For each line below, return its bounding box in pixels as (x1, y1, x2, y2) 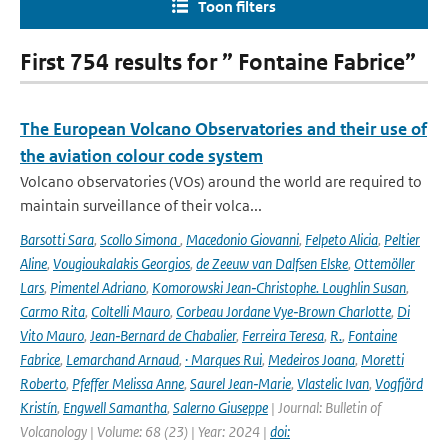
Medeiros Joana (268, 350, 355, 369)
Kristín (20, 398, 57, 417)
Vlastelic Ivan (297, 374, 369, 393)
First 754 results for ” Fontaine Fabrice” (20, 49, 416, 76)
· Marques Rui (185, 350, 262, 369)
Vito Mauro (20, 326, 84, 345)
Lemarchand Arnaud (66, 350, 179, 369)
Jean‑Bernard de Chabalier (90, 326, 236, 345)
